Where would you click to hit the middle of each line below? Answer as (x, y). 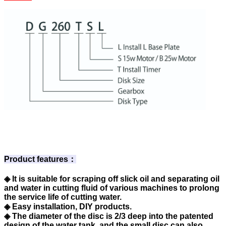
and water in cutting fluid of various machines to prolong (112, 188)
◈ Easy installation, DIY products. (69, 206)
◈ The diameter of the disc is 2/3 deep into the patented (109, 216)
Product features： (40, 159)
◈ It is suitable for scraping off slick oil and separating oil (112, 179)
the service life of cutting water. (64, 197)
